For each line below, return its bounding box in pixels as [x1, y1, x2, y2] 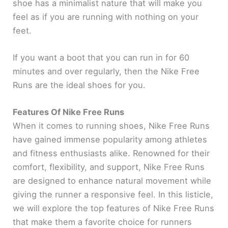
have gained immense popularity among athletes [13, 134, 208, 145]
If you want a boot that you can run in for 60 [13, 52, 190, 63]
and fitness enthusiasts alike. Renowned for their [13, 148, 210, 159]
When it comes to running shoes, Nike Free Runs [13, 121, 210, 131]
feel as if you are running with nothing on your [13, 11, 199, 22]
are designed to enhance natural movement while [13, 176, 212, 186]
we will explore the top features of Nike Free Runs [13, 203, 215, 214]
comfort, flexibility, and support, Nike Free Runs [13, 162, 205, 173]
